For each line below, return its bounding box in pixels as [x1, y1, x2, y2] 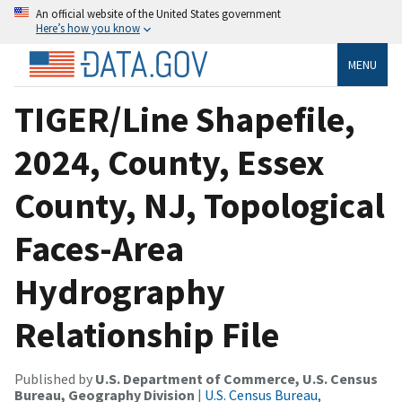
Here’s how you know [36, 21, 140, 35]
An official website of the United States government [36, 6, 281, 21]
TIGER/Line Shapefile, [14, 96, 355, 142]
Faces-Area [14, 225, 184, 271]
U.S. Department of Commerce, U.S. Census [95, 369, 378, 388]
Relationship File [14, 311, 279, 357]
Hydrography [14, 268, 225, 314]
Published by [14, 369, 95, 388]
